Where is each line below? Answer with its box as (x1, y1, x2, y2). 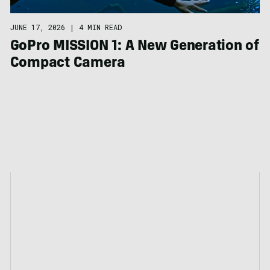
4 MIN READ (78, 22, 122, 33)
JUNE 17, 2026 (10, 22, 65, 33)
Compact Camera (10, 57, 125, 72)
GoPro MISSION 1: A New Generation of (10, 40, 260, 55)
